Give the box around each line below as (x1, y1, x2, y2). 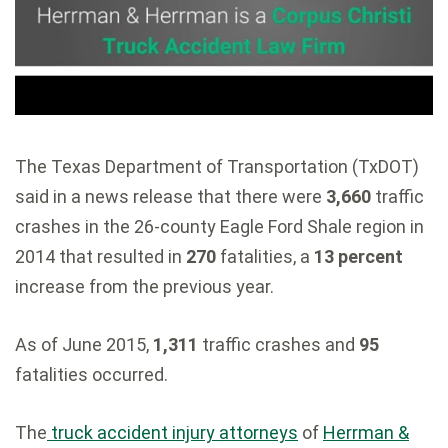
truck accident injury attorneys (47, 421, 298, 443)
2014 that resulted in (15, 245, 186, 267)
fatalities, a (216, 245, 310, 267)
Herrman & (323, 421, 409, 443)
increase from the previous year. (15, 275, 274, 297)
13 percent (310, 245, 403, 267)
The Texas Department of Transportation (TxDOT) (15, 155, 419, 177)
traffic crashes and (198, 333, 359, 355)
